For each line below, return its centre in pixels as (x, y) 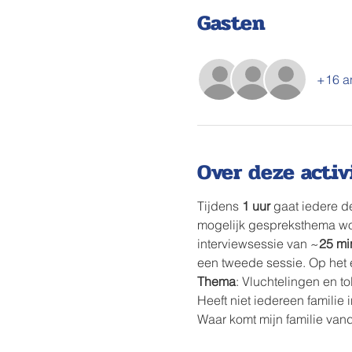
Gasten (231, 22)
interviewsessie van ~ (258, 244)
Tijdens (219, 206)
